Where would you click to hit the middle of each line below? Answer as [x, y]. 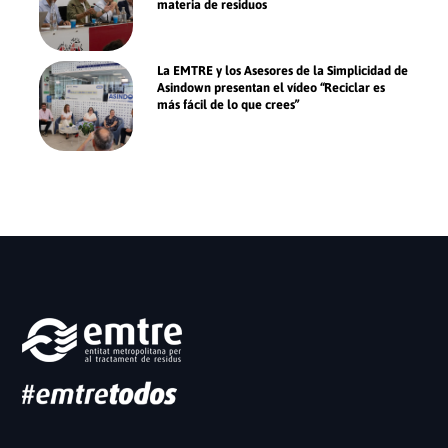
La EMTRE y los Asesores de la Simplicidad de [283, 71]
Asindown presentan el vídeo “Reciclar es [271, 88]
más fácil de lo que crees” [228, 105]
